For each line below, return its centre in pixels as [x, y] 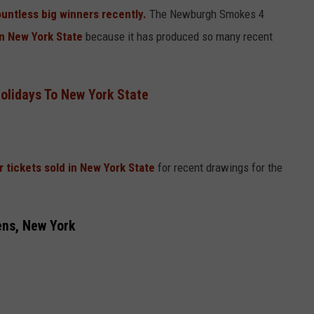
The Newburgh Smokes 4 [205, 14]
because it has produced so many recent [178, 36]
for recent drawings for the [219, 168]
